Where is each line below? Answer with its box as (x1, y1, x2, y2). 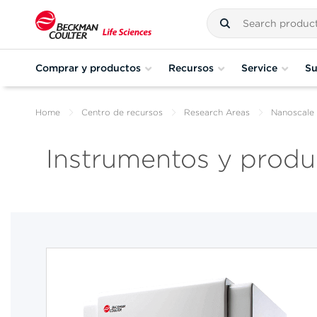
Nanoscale (271, 107, 314, 117)
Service (241, 62, 277, 74)
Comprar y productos (35, 62, 141, 74)
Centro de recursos (81, 107, 163, 117)
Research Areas (184, 107, 250, 117)
